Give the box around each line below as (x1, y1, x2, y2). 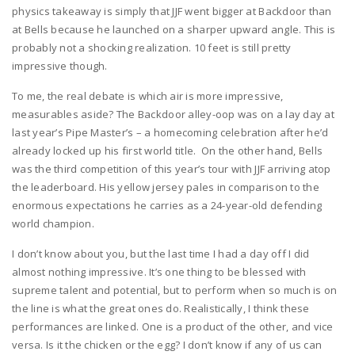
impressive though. (12, 58, 108, 73)
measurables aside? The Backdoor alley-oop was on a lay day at (12, 106, 334, 121)
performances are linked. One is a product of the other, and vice (12, 319, 334, 334)
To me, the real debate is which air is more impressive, (12, 88, 284, 103)
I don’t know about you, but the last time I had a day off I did (12, 246, 310, 261)
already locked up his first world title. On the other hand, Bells (12, 143, 323, 158)
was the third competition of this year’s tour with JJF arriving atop (12, 161, 331, 176)
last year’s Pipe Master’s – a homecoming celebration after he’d (12, 124, 329, 139)
